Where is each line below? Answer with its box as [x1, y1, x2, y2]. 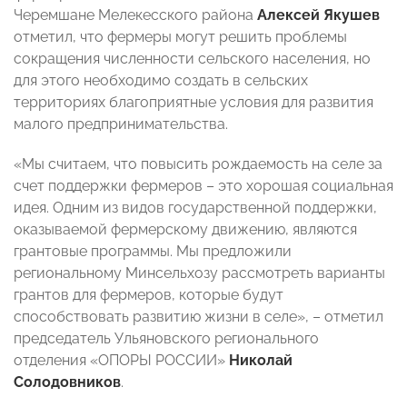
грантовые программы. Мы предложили [14, 243, 292, 261]
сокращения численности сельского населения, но [14, 50, 371, 68]
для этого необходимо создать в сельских [14, 72, 308, 90]
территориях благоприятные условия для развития [14, 94, 373, 112]
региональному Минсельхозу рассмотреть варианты [14, 264, 385, 283]
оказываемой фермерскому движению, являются [14, 221, 357, 239]
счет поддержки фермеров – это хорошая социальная [14, 177, 393, 195]
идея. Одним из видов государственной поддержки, [14, 199, 377, 217]
